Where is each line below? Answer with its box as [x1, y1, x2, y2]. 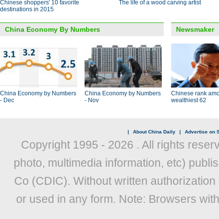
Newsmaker [176, 25, 214, 33]
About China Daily [132, 129, 175, 134]
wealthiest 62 [171, 97, 206, 104]
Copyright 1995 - [21, 138, 108, 151]
